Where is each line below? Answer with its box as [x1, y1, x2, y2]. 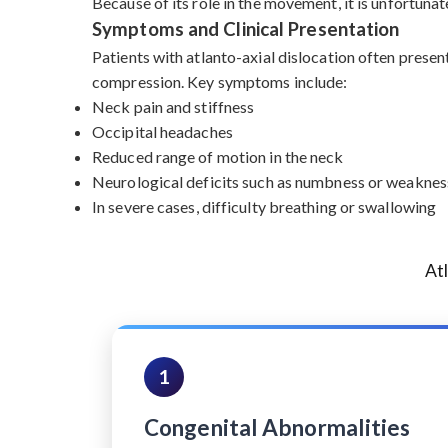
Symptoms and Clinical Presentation [92, 18, 400, 40]
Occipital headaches [92, 122, 233, 141]
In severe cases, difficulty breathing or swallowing [92, 197, 437, 216]
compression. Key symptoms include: [92, 72, 348, 91]
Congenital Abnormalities [144, 414, 411, 441]
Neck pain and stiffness [92, 97, 255, 116]
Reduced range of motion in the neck [92, 147, 344, 166]
